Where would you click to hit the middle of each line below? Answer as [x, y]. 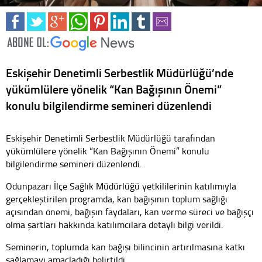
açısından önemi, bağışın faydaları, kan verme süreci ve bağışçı [130, 212]
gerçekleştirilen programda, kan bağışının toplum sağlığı [117, 199]
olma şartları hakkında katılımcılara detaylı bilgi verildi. [114, 225]
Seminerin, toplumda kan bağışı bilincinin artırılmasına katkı [125, 247]
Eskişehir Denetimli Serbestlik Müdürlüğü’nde [120, 73]
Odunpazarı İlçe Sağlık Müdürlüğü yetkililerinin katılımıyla [121, 186]
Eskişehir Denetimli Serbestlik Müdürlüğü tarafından [111, 138]
